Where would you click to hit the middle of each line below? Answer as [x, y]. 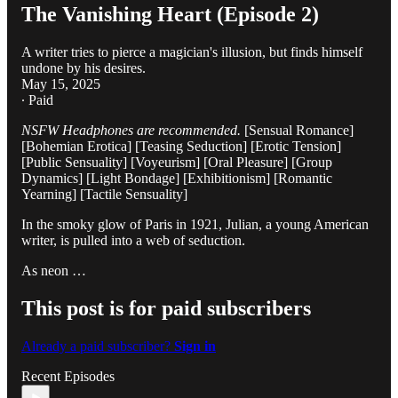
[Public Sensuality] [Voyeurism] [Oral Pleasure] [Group [177, 162]
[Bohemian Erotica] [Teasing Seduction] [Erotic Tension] [181, 146]
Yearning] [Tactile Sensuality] [104, 194]
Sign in [195, 346]
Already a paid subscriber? [98, 346]
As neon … [54, 270]
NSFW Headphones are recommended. [131, 130]
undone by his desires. [84, 68]
